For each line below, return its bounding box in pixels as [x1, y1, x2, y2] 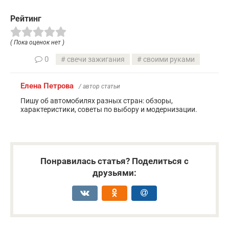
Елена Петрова [20, 81, 74, 91]
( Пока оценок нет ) [10, 39, 64, 47]
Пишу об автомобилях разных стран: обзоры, [20, 97, 173, 105]
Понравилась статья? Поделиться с [40, 156, 189, 167]
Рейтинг [10, 13, 41, 24]
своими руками [143, 55, 195, 64]
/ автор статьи [79, 83, 120, 90]
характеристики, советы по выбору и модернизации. [20, 105, 197, 114]
